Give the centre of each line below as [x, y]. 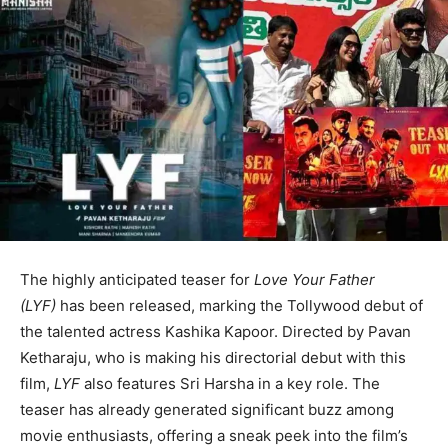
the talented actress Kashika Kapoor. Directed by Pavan [215, 332]
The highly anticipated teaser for [137, 280]
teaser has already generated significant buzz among [207, 410]
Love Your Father [314, 280]
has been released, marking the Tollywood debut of [239, 306]
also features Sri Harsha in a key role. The [230, 384]
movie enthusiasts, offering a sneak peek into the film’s [214, 436]
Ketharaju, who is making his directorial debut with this [213, 358]
